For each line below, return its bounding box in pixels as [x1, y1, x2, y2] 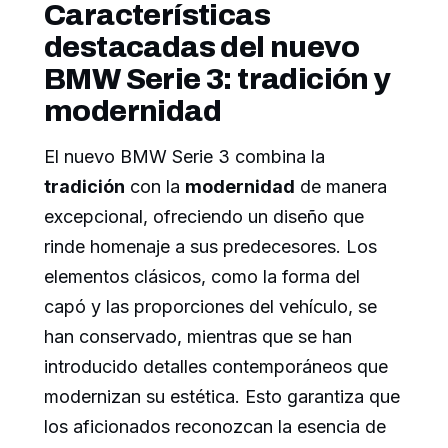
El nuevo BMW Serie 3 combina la [44, 146, 325, 168]
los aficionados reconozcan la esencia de [44, 416, 386, 438]
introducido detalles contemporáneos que [44, 356, 388, 378]
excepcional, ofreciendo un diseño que [44, 206, 364, 228]
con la [125, 176, 185, 198]
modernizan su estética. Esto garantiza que [44, 386, 400, 408]
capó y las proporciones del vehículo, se [44, 296, 377, 318]
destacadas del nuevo [44, 31, 359, 64]
